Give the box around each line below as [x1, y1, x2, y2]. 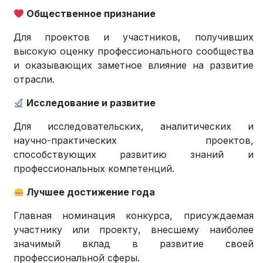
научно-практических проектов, [14, 134, 254, 147]
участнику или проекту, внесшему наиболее [14, 224, 254, 236]
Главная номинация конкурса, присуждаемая [14, 210, 254, 222]
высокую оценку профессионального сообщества [14, 45, 254, 58]
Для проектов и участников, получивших [14, 31, 254, 43]
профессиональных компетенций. [14, 163, 175, 175]
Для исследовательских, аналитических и [14, 120, 254, 133]
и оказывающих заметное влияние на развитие [14, 59, 254, 72]
